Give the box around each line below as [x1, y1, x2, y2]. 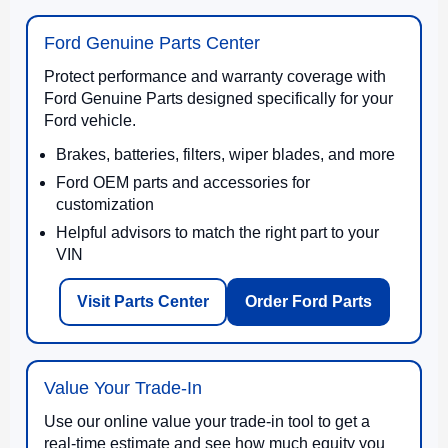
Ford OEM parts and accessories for [56, 173, 310, 191]
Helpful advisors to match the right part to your [56, 223, 379, 241]
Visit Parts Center [76, 292, 209, 310]
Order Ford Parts [244, 292, 372, 310]
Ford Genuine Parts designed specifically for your [44, 89, 393, 107]
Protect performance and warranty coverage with [44, 67, 386, 85]
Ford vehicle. [44, 111, 136, 129]
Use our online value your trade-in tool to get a [44, 412, 370, 430]
